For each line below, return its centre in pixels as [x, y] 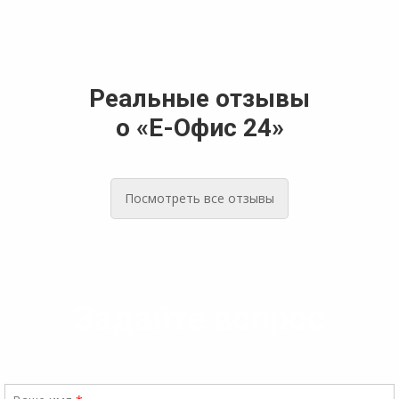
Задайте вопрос [199, 319]
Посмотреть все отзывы [199, 198]
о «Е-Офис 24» [199, 128]
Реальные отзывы [199, 98]
